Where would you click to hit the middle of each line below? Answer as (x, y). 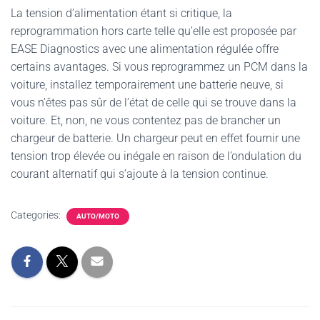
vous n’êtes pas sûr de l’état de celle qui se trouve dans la (154, 102)
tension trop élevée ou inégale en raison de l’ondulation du (156, 156)
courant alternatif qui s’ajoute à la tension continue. (140, 174)
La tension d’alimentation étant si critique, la (121, 13)
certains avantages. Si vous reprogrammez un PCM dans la (159, 67)
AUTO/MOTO (98, 216)
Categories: (37, 215)
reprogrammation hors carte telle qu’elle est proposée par (154, 31)
